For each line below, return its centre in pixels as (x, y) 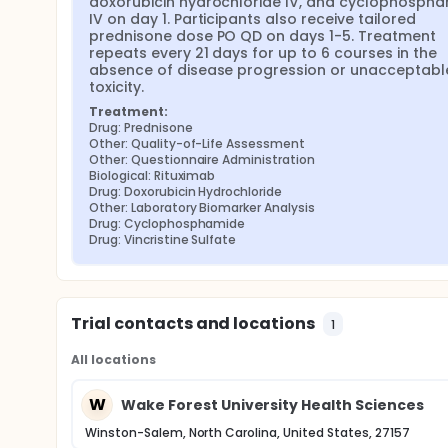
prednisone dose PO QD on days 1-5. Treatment (262, 36)
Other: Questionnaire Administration (202, 159)
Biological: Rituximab (152, 175)
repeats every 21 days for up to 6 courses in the (263, 53)
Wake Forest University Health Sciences (272, 404)
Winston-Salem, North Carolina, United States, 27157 (247, 432)
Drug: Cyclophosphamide (167, 223)
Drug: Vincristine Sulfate (163, 239)
